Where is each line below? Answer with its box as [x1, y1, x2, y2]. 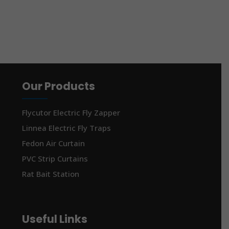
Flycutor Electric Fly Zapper [22, 107, 121, 118]
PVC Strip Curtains [22, 153, 88, 164]
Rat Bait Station [22, 168, 80, 179]
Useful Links [22, 212, 88, 227]
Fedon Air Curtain [22, 138, 85, 148]
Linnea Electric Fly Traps [22, 122, 111, 133]
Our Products [22, 78, 96, 94]
